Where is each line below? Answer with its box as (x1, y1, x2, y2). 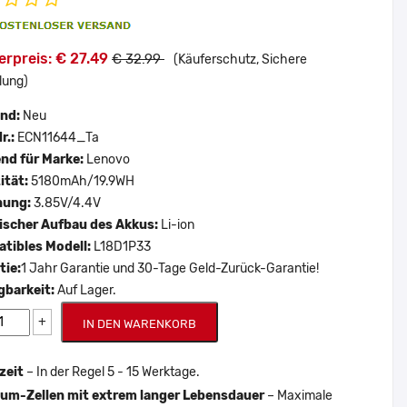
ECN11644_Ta (17, 130, 99, 145)
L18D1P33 (91, 239, 151, 254)
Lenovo (86, 152, 130, 167)
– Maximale (264, 388, 333, 403)
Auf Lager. (57, 283, 116, 298)
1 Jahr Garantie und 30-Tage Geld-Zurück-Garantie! (21, 261, 319, 276)
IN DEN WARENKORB (83, 317, 196, 331)
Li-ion (161, 217, 194, 233)
